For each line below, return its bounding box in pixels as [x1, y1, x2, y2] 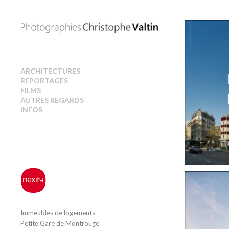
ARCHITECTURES [20, 66, 80, 75]
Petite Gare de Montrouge [20, 219, 99, 227]
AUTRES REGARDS [20, 95, 84, 104]
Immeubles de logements [20, 208, 95, 217]
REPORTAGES [20, 76, 68, 85]
